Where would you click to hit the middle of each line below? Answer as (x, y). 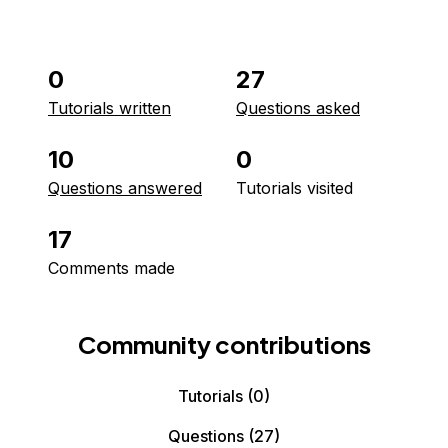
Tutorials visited (294, 188)
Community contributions (224, 344)
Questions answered (125, 188)
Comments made (111, 268)
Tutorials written (109, 108)
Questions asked (298, 108)
